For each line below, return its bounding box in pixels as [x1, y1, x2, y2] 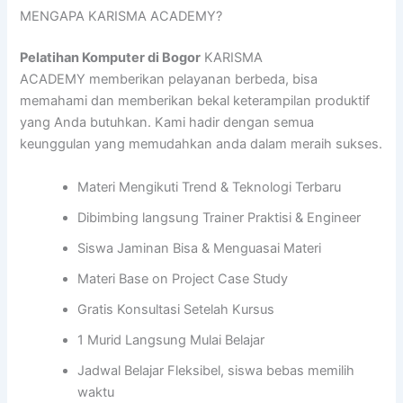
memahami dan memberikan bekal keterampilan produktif [20, 93, 371, 110]
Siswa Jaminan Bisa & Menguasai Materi [77, 239, 322, 256]
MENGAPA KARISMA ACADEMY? [20, 8, 223, 25]
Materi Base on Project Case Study [77, 270, 289, 287]
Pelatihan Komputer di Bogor [20, 49, 201, 67]
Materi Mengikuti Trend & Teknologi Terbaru [77, 178, 342, 195]
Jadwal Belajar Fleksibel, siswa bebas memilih [77, 362, 355, 379]
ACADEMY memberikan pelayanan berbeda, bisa [20, 71, 318, 88]
